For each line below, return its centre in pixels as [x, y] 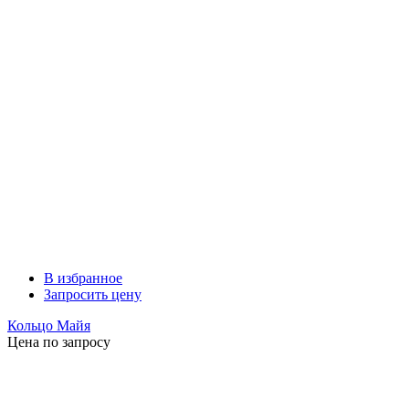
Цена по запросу [59, 342]
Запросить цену [93, 295]
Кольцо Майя [49, 326]
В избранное [83, 278]
